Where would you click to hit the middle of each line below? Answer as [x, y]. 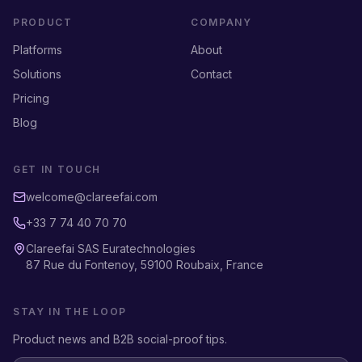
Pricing [31, 99]
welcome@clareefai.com [92, 197]
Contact [211, 74]
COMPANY [221, 23]
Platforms [38, 50]
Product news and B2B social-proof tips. [120, 339]
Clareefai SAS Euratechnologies [111, 249]
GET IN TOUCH [57, 170]
